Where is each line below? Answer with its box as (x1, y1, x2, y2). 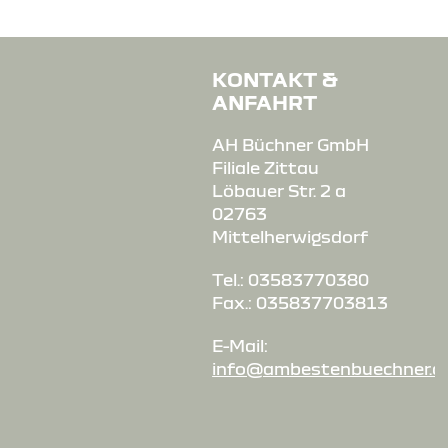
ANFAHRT (212, 90, 318, 113)
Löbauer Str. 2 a (212, 181, 347, 200)
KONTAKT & (212, 67, 339, 90)
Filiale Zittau (212, 158, 320, 177)
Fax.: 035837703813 (212, 293, 389, 312)
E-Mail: (212, 336, 269, 355)
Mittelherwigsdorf (212, 227, 369, 246)
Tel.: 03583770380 (212, 270, 370, 289)
